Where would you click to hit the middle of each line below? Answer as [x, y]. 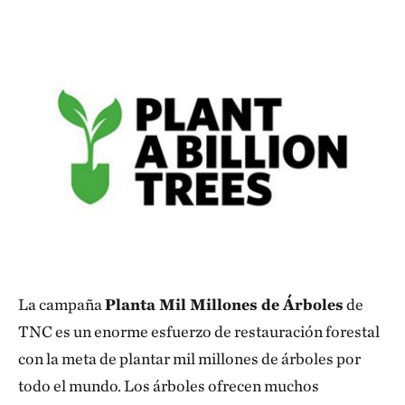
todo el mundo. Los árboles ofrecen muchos [169, 386]
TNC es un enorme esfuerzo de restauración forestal [199, 331]
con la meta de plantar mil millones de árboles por [189, 358]
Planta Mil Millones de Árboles [224, 304]
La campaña [61, 304]
